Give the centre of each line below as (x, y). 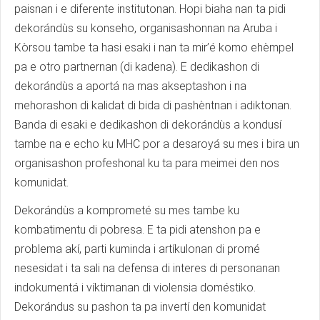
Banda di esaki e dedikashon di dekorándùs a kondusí (148, 125)
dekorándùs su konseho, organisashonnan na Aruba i (146, 29)
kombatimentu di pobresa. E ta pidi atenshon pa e (137, 230)
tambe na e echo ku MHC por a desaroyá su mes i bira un (157, 144)
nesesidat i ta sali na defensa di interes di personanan (147, 269)
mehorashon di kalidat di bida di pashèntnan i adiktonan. (153, 106)
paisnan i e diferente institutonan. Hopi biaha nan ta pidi (150, 9)
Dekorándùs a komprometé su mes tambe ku (127, 211)
